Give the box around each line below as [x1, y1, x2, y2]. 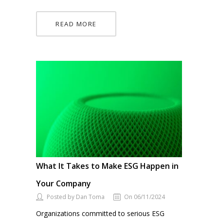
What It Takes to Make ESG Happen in [36, 161, 179, 172]
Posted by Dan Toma [47, 193, 105, 201]
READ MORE [55, 19, 97, 28]
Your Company [36, 178, 91, 189]
